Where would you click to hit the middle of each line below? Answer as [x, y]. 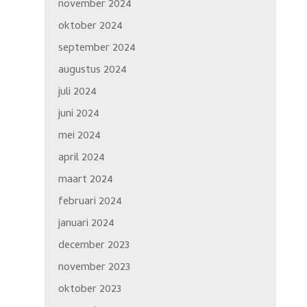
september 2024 [97, 49]
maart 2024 [85, 181]
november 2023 [94, 268]
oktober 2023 [89, 290]
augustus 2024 [92, 71]
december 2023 [94, 246]
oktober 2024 [90, 27]
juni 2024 [78, 115]
